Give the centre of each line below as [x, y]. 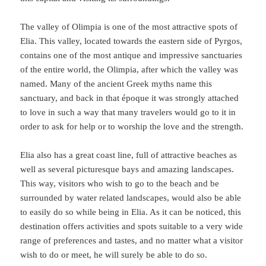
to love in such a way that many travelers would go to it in [128, 112]
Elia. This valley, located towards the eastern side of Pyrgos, [132, 41]
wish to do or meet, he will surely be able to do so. [114, 254]
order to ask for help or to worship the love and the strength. [132, 126]
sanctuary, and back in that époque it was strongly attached [130, 98]
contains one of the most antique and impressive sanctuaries [132, 55]
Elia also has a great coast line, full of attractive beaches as [129, 155]
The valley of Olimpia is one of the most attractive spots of [129, 26]
